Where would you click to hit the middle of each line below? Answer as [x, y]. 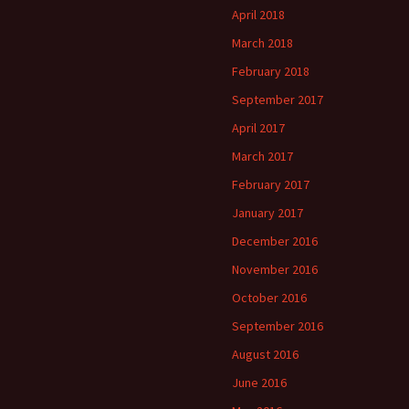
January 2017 [267, 213]
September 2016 [278, 326]
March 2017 [262, 156]
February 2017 [271, 184]
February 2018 [271, 71]
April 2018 [258, 15]
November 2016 [275, 269]
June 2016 [259, 383]
